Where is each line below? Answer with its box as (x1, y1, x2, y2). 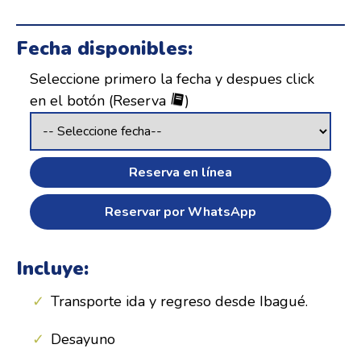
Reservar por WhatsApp (105, 202, 256, 221)
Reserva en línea (129, 163, 232, 181)
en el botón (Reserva (30, 90, 170, 110)
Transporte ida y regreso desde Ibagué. (51, 292, 308, 311)
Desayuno (51, 330, 115, 349)
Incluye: (16, 255, 89, 281)
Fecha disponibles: (16, 35, 193, 61)
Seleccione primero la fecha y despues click (30, 68, 314, 89)
